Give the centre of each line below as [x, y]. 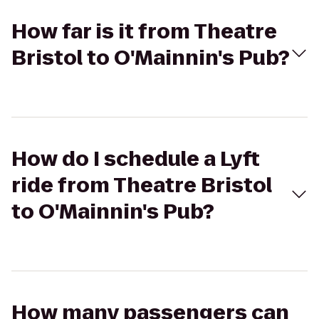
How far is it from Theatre [144, 32]
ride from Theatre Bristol [142, 185]
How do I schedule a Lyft [136, 159]
